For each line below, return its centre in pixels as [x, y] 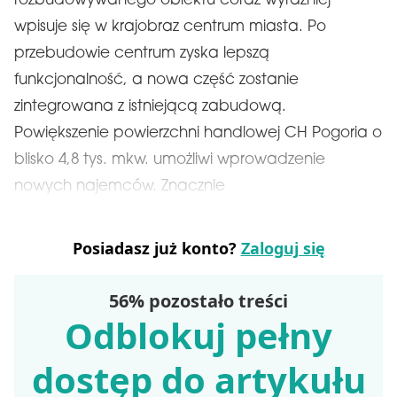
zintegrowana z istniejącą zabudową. [150, 107]
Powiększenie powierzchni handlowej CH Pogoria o [198, 133]
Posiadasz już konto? [156, 248]
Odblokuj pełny [198, 335]
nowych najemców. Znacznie [120, 187]
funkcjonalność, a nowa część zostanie [156, 80]
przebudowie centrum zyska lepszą [142, 54]
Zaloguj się [283, 248]
